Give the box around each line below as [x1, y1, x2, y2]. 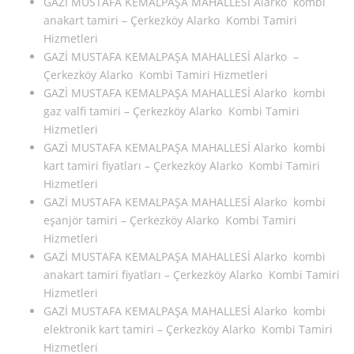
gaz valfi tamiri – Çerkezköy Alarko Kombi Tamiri [43, 103, 299, 119]
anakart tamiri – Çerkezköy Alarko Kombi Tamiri [43, 12, 297, 28]
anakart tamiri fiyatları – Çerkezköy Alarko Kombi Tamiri [43, 266, 340, 282]
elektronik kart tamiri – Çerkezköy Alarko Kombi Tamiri [43, 321, 333, 337]
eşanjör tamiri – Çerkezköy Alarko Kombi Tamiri [43, 212, 296, 228]
